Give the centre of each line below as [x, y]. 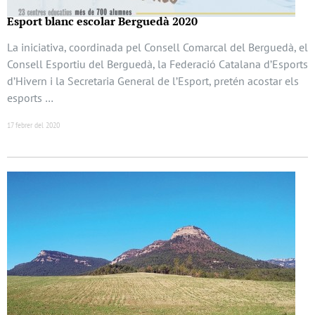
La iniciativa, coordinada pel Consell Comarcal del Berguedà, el [157, 47]
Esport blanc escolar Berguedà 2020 [102, 21]
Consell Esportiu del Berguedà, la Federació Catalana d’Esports [157, 64]
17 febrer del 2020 [33, 124]
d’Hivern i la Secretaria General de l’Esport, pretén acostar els [153, 81]
